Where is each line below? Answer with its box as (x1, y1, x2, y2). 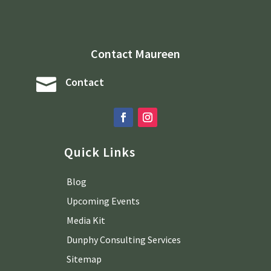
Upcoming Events (66, 194, 140, 207)
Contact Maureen (90, 45, 180, 61)
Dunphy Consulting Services (66, 233, 181, 246)
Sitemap (66, 252, 102, 265)
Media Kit (66, 214, 105, 226)
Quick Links (64, 143, 135, 160)
